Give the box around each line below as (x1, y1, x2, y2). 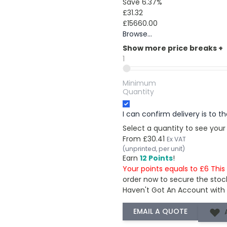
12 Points (139, 153, 173, 163)
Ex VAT (166, 134, 186, 143)
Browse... (122, 29, 152, 39)
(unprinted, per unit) (122, 144, 185, 153)
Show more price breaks (122, 43, 218, 53)
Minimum (122, 78, 156, 88)
